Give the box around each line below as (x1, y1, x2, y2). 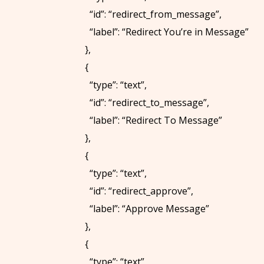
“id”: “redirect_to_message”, (75, 95, 209, 109)
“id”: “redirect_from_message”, (75, 7, 222, 21)
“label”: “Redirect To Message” (75, 113, 222, 127)
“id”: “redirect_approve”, (75, 184, 193, 197)
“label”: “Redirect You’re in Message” (75, 25, 249, 38)
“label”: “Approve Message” (75, 202, 209, 215)
